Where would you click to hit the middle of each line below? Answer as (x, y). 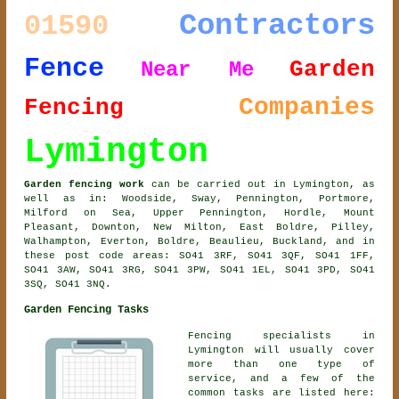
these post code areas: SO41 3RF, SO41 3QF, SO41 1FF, (199, 256)
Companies (306, 108)
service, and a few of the (281, 379)
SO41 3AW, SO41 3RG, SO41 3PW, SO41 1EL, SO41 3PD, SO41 (199, 270)
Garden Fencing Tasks (87, 310)
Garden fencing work (85, 185)
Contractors (277, 26)
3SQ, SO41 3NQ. (68, 285)
